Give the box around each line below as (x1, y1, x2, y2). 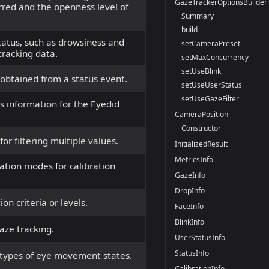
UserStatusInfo (174, 232, 225, 243)
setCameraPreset (181, 38, 241, 49)
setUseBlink (181, 65, 222, 76)
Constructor (181, 122, 222, 133)
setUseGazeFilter (181, 93, 240, 104)
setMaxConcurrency (181, 52, 249, 62)
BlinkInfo (174, 216, 204, 227)
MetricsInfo (174, 154, 213, 165)
